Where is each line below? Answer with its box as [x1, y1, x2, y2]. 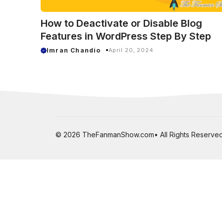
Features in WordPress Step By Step [41, 30, 211, 42]
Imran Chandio [47, 46, 101, 54]
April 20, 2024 [108, 47, 154, 54]
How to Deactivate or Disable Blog [41, 17, 202, 29]
